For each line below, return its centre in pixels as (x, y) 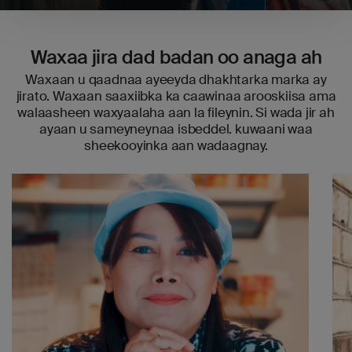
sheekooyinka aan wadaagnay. (176, 145)
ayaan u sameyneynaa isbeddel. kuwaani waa (176, 129)
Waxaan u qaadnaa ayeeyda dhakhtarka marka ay (176, 79)
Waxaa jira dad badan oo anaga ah (176, 57)
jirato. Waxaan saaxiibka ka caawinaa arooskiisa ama (176, 96)
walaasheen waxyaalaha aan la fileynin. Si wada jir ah (176, 112)
